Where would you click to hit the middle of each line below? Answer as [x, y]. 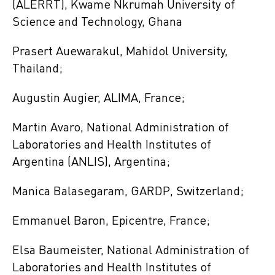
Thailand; [37, 69]
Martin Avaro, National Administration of [121, 128]
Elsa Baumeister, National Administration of [131, 251]
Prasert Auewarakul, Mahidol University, [120, 52]
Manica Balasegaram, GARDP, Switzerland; [128, 192]
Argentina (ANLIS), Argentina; [93, 162]
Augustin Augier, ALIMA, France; [99, 99]
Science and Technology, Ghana [97, 22]
